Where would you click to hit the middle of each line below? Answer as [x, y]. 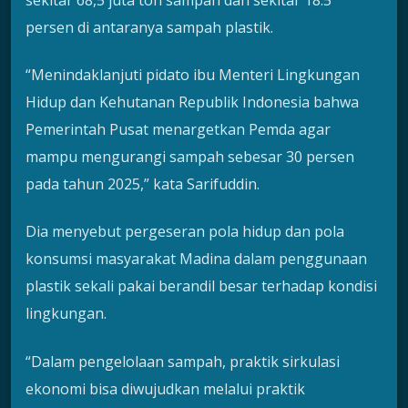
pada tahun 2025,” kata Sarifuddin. [143, 184]
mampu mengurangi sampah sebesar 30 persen [190, 156]
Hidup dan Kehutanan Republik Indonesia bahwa [192, 102]
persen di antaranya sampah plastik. [149, 27]
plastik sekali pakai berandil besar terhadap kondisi [201, 286]
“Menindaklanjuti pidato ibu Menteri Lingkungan [193, 74]
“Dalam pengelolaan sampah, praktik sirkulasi [183, 361]
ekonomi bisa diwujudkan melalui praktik [165, 388]
